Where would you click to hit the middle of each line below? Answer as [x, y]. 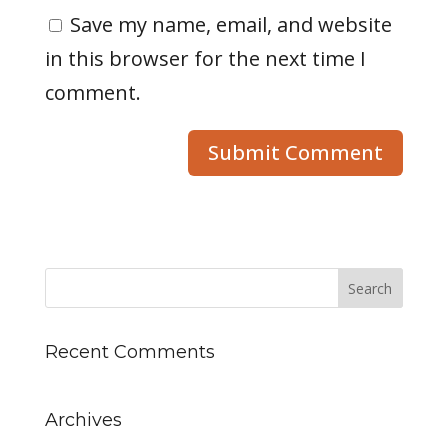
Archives [83, 420]
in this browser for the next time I [205, 59]
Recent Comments [129, 352]
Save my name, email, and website [230, 25]
